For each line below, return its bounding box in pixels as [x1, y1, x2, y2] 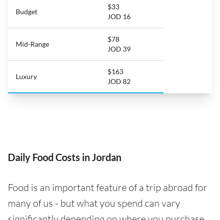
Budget [16, 7, 37, 16]
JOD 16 [108, 12, 131, 21]
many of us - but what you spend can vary [8, 196, 180, 209]
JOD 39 [108, 44, 131, 53]
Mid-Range [16, 39, 49, 48]
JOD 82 [108, 77, 131, 85]
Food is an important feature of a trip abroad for [8, 181, 207, 193]
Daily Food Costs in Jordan [8, 151, 121, 163]
